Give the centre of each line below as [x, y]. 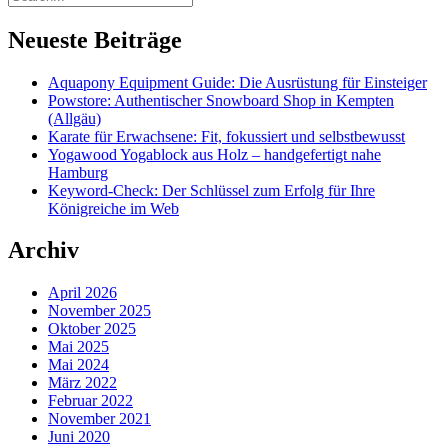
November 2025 [99, 311]
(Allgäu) [74, 118]
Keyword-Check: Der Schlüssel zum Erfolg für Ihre [211, 190]
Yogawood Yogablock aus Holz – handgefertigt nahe [214, 154]
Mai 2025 [78, 347]
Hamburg [78, 172]
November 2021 [99, 419]
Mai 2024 [78, 365]
